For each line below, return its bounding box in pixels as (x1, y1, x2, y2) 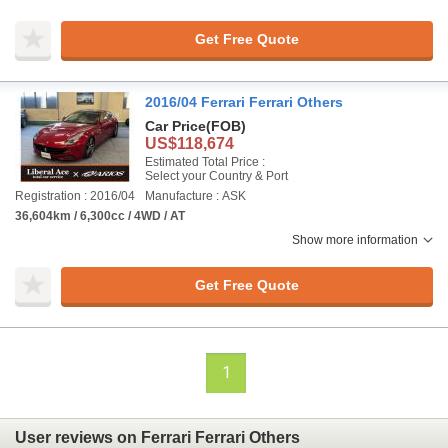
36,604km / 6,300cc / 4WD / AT (15, 209, 185, 223)
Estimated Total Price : (145, 155, 265, 169)
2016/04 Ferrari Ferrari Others (145, 94, 343, 110)
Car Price (145, 118, 206, 134)
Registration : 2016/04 (15, 189, 135, 203)
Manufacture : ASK (145, 189, 246, 203)
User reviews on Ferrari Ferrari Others (15, 428, 300, 446)
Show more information (292, 233, 418, 247)
